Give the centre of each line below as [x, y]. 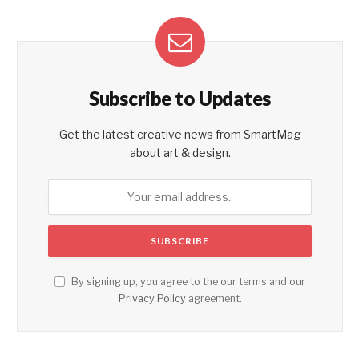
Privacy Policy [152, 298]
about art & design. [180, 152]
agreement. [214, 298]
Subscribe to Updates [180, 98]
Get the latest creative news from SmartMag [180, 134]
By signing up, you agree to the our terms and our [187, 281]
